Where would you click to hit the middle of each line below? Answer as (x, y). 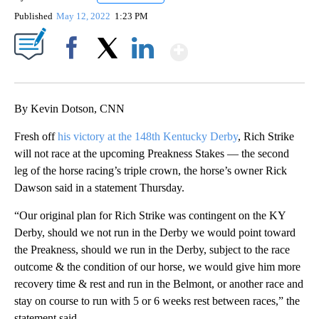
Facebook (74, 73)
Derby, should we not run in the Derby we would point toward (155, 233)
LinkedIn (143, 73)
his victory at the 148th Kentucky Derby (148, 137)
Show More (243, 46)
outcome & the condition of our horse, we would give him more (157, 267)
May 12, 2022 (85, 16)
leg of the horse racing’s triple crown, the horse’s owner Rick (151, 171)
